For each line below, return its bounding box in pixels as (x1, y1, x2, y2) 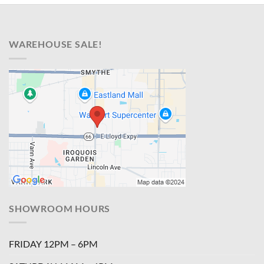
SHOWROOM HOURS (9, 202, 111, 214)
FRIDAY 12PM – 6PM (9, 238, 98, 250)
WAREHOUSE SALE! (9, 38, 103, 50)
